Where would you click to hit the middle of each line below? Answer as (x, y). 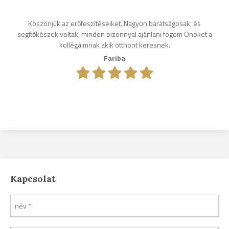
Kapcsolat (33, 179)
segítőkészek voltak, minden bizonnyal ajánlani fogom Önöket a (114, 34)
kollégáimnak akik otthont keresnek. (114, 44)
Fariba (114, 58)
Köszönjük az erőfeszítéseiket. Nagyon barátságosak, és (114, 23)
